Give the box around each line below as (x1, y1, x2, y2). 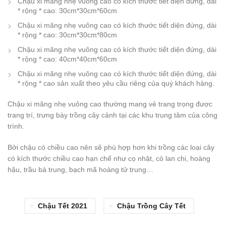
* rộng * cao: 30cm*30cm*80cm (18, 31, 117, 39)
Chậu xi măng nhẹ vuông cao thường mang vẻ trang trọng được (8, 100, 212, 108)
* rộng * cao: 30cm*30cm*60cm (18, 7, 117, 15)
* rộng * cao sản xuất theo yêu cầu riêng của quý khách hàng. (18, 79, 214, 88)
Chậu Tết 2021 (38, 202, 87, 210)
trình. (8, 122, 24, 131)
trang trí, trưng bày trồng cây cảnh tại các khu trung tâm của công (8, 111, 217, 120)
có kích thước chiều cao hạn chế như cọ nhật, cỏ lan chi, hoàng (8, 154, 210, 163)
